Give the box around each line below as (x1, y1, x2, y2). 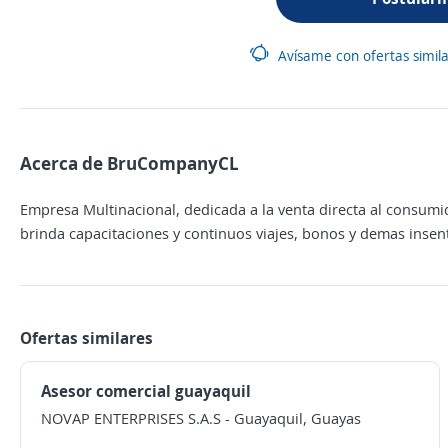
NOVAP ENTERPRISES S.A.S (41, 408, 221, 428)
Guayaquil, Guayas (234, 408, 361, 428)
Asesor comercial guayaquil (41, 380, 251, 402)
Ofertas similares (20, 327, 153, 349)
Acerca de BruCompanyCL (20, 151, 239, 175)
